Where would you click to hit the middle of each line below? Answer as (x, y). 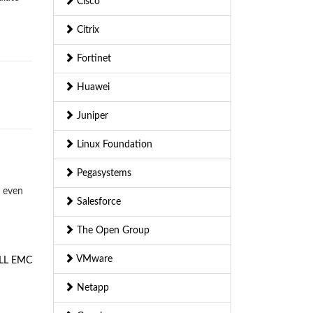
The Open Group (112, 231)
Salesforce (97, 202)
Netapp (92, 288)
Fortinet (93, 59)
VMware (93, 260)
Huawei (92, 88)
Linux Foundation (113, 145)
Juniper (91, 116)
